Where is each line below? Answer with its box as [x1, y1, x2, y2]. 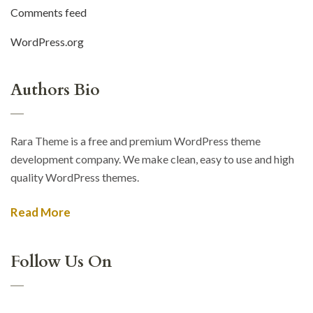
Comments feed [10, 5, 87, 19]
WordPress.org [10, 34, 84, 48]
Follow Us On [10, 250, 112, 272]
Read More [10, 204, 71, 219]
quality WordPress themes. [10, 170, 139, 184]
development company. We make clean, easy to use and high [10, 152, 294, 166]
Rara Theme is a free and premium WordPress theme [10, 133, 261, 147]
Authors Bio [10, 78, 100, 101]
